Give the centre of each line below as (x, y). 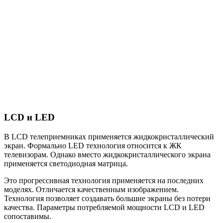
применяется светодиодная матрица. (66, 163)
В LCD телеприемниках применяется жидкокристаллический (109, 136)
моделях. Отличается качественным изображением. (91, 189)
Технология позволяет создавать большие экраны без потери (107, 198)
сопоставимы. (28, 216)
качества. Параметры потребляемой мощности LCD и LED (104, 207)
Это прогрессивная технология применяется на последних (104, 180)
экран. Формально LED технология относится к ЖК (93, 145)
